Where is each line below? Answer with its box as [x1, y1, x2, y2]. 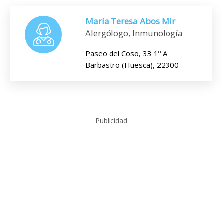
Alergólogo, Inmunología [85, 27, 183, 39]
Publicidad [95, 116, 127, 125]
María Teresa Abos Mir [85, 15, 175, 27]
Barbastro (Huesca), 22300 [85, 60, 179, 70]
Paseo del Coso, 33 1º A [85, 48, 167, 58]
